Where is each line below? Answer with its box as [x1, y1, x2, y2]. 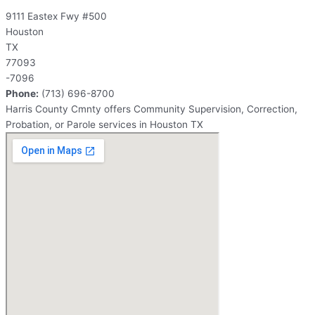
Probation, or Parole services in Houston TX [6, 118, 203, 130]
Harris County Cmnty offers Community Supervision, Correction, [6, 103, 297, 115]
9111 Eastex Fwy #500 [6, 10, 107, 22]
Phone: [6, 87, 39, 99]
